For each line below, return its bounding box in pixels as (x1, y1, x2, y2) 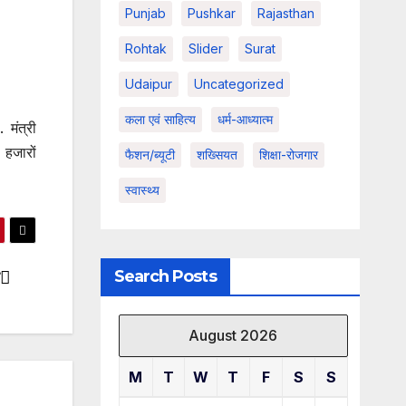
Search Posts (113, 266, 217, 286)
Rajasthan (256, 5, 314, 21)
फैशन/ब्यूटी (124, 147, 175, 162)
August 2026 (188, 326, 277, 344)
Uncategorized (193, 76, 284, 92)
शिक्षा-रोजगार (258, 147, 318, 162)
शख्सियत (196, 147, 237, 162)
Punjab (124, 5, 166, 21)
